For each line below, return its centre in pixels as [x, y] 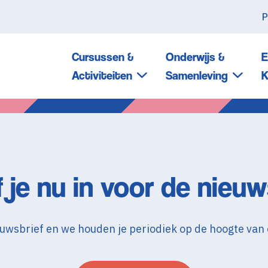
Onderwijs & [195, 57]
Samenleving [197, 76]
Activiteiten [102, 76]
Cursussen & [103, 57]
